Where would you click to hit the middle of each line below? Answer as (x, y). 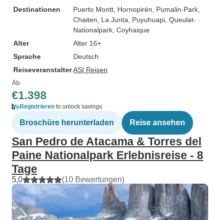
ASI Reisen (90, 70)
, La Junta (113, 20)
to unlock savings (78, 107)
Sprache (27, 56)
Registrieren (37, 107)
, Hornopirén (133, 9)
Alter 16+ (87, 43)
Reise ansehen (157, 123)
